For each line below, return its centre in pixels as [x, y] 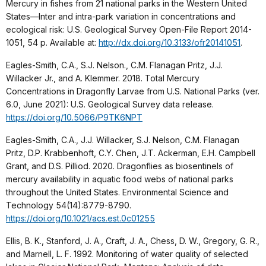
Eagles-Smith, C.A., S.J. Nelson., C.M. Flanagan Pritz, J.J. [114, 65]
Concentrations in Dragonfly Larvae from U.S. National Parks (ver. [133, 91]
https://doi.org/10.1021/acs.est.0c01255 [80, 218]
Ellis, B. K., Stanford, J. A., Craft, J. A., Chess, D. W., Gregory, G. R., [133, 240]
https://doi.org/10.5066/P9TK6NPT [74, 117]
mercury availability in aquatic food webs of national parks [120, 179]
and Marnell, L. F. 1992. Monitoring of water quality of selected [127, 254]
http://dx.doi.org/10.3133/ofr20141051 [170, 42]
